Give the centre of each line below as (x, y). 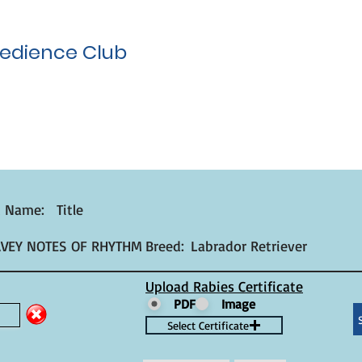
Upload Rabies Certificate (224, 286)
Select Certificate (208, 325)
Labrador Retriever (249, 246)
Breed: (165, 246)
